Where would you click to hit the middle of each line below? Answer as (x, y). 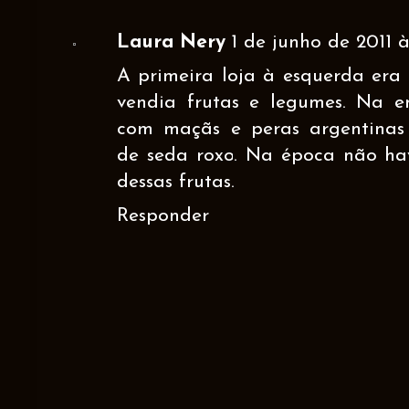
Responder (163, 215)
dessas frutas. (176, 182)
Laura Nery (171, 42)
